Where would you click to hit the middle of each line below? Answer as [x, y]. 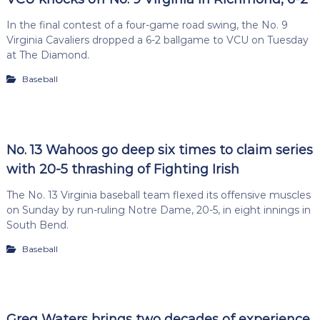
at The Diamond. [47, 55]
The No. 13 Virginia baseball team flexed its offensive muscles [158, 195]
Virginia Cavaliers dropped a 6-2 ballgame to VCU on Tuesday [157, 40]
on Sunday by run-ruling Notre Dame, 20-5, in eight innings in [158, 210]
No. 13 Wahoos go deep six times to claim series [159, 150]
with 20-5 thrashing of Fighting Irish [122, 169]
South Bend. [37, 225]
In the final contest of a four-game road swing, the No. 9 [147, 25]
